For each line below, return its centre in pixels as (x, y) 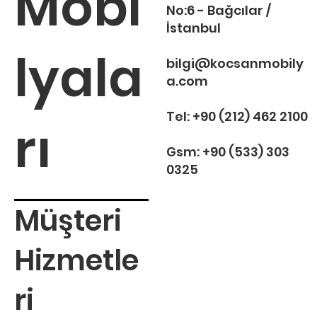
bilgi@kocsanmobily (235, 63)
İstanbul (193, 28)
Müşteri (68, 220)
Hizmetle (76, 260)
